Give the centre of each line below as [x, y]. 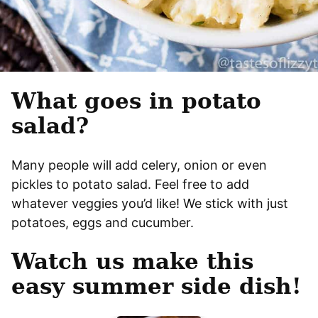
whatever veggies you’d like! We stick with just [150, 204]
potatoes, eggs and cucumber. [103, 223]
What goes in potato [136, 101]
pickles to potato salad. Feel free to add [130, 185]
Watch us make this [132, 262]
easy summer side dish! [157, 286]
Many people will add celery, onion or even [139, 165]
